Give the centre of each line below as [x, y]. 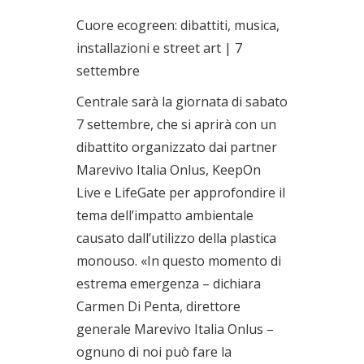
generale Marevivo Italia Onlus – [175, 329]
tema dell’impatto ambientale [165, 215]
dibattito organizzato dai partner [177, 147]
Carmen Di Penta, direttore [158, 306]
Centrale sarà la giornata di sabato [182, 101]
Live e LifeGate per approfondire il [181, 192]
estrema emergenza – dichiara [169, 283]
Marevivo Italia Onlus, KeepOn [169, 169]
